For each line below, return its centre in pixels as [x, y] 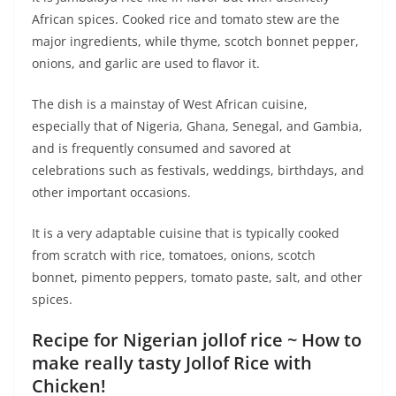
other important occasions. [111, 193]
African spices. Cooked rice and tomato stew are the [186, 19]
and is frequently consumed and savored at [161, 148]
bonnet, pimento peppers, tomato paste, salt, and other [197, 278]
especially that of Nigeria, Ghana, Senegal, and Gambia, [197, 126]
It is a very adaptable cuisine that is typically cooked [186, 233]
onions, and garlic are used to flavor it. [146, 64]
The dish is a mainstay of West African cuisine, [170, 104]
